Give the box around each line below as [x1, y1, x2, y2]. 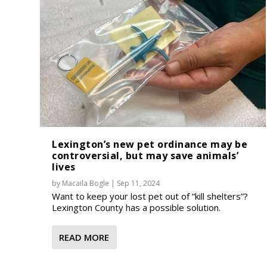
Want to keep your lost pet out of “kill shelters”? [52, 190, 249, 202]
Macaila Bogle [62, 178, 110, 188]
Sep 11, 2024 [117, 178, 160, 188]
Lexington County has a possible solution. [52, 201, 221, 213]
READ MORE [59, 231, 110, 243]
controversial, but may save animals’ [52, 148, 239, 162]
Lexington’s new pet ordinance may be [52, 137, 248, 151]
